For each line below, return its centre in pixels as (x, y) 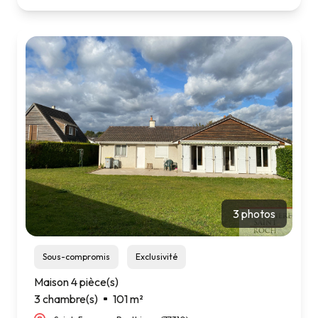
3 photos (254, 214)
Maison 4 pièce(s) (76, 282)
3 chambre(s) (66, 299)
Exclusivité (159, 257)
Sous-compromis (78, 257)
